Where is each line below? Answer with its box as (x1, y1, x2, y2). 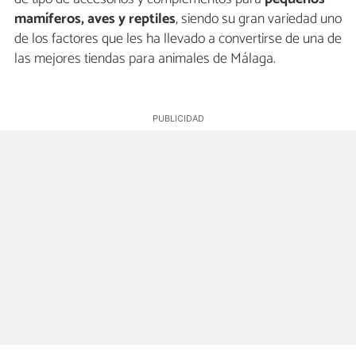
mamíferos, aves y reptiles (14, 7, 176, 32)
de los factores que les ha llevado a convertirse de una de (14, 27, 342, 52)
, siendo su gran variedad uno (176, 7, 342, 32)
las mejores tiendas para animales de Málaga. (14, 47, 276, 72)
